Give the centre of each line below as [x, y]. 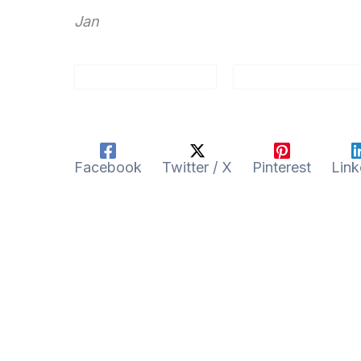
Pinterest [282, 167]
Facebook [108, 167]
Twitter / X [197, 167]
